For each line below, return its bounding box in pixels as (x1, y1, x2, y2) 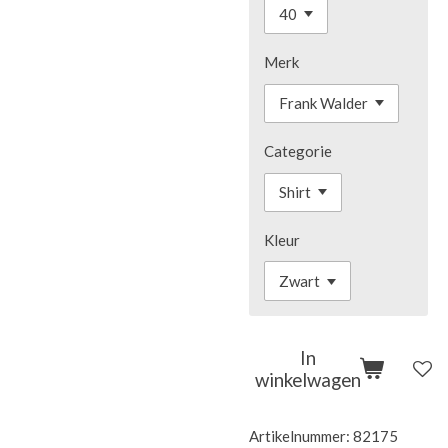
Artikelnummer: (249, 426, 350, 445)
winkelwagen (255, 368, 361, 392)
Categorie (264, 142, 332, 160)
